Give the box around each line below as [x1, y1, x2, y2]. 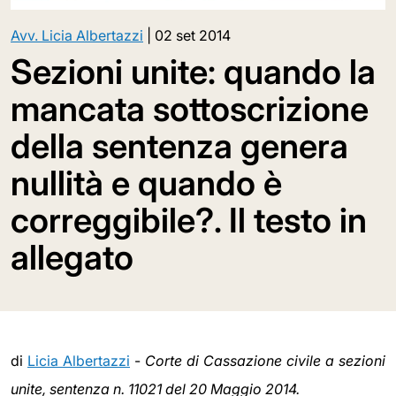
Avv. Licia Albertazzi [11, 27, 143, 45]
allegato [11, 237, 133, 278]
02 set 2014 [155, 27, 231, 45]
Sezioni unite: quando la [11, 51, 376, 93]
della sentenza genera [11, 126, 348, 167]
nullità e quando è [11, 163, 282, 204]
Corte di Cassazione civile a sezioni [145, 352, 385, 370]
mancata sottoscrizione [11, 88, 369, 130]
